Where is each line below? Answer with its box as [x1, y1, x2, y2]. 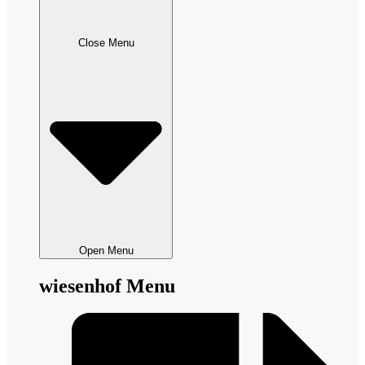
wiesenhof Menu [39, 275, 175, 297]
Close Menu [77, 36, 134, 49]
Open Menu [78, 244, 134, 257]
